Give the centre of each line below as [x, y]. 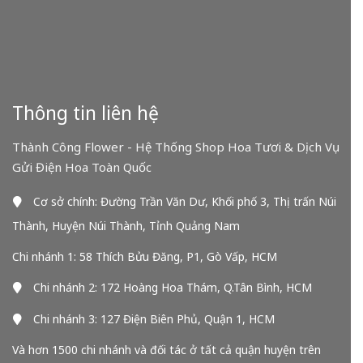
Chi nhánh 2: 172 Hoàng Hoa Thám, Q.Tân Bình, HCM [173, 288]
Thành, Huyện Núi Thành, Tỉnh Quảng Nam [126, 225]
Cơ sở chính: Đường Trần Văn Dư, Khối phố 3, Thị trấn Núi [185, 201]
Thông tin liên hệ [85, 113]
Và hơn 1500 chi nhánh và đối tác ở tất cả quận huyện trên [167, 350]
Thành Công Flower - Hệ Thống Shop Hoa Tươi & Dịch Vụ [172, 146]
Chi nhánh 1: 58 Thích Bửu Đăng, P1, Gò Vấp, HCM [145, 257]
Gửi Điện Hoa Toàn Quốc [82, 167]
